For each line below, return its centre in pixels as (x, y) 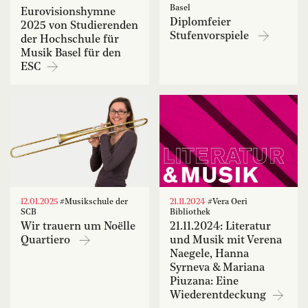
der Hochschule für (70, 40)
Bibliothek (190, 213)
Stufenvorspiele (212, 36)
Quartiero (48, 241)
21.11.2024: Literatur (220, 227)
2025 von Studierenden (79, 26)
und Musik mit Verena (225, 241)
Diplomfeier (200, 22)
